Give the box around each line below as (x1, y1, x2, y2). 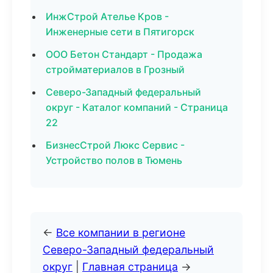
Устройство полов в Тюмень (46, 154, 182, 166)
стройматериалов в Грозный (46, 63, 185, 76)
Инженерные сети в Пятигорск (46, 26, 194, 38)
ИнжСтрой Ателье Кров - (46, 10, 169, 23)
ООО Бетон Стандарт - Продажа (46, 48, 202, 60)
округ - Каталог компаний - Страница (46, 101, 228, 113)
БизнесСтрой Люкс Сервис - (46, 139, 185, 151)
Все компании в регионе (56, 226, 185, 239)
